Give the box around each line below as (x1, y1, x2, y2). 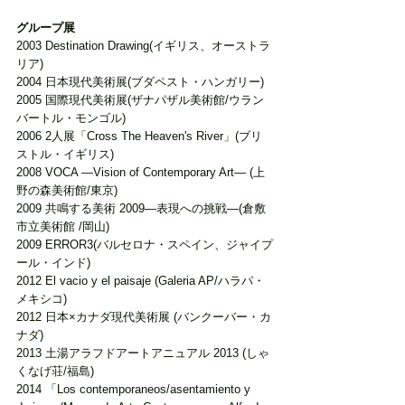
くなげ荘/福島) (16, 364, 94, 379)
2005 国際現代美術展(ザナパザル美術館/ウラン (16, 93, 264, 108)
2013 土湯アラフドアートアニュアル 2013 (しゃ (16, 346, 269, 361)
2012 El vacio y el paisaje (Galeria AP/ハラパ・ (16, 274, 265, 288)
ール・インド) (16, 256, 94, 270)
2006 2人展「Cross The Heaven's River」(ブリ (16, 129, 262, 144)
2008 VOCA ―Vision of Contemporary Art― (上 (16, 165, 265, 180)
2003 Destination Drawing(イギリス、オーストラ (16, 39, 270, 53)
